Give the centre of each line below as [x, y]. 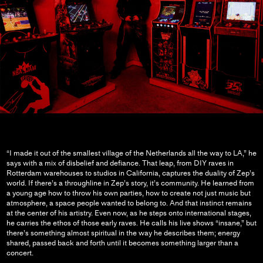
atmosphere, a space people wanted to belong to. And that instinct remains [129, 203]
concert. [20, 253]
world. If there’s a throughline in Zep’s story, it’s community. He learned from [130, 183]
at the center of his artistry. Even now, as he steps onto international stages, [129, 213]
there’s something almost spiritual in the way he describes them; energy [123, 233]
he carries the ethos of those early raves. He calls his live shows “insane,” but [131, 223]
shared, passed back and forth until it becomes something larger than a [122, 243]
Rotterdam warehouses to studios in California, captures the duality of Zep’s [130, 173]
